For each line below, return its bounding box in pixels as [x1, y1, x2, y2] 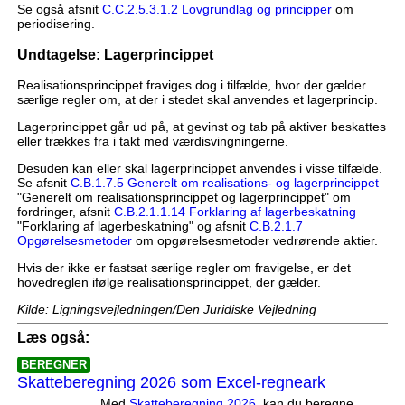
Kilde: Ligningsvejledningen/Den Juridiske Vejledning [16, 302, 316, 317]
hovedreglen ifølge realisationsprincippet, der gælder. [16, 275, 321, 290]
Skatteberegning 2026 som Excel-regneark [16, 373, 325, 392]
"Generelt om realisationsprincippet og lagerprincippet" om [16, 190, 351, 205]
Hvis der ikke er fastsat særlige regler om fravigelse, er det [16, 260, 351, 276]
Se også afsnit [16, 2, 102, 17]
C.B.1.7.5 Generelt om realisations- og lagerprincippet [70, 175, 379, 191]
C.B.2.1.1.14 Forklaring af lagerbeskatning [113, 204, 356, 220]
